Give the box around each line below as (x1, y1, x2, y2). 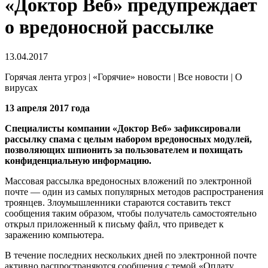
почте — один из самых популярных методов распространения (5, 186, 263, 197)
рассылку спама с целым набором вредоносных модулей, (5, 133, 252, 144)
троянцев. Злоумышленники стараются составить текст (5, 197, 231, 208)
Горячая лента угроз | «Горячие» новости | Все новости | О (5, 71, 242, 82)
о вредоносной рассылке (5, 16, 214, 38)
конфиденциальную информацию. (5, 155, 151, 166)
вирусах (5, 82, 38, 93)
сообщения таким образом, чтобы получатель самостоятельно (5, 208, 257, 218)
